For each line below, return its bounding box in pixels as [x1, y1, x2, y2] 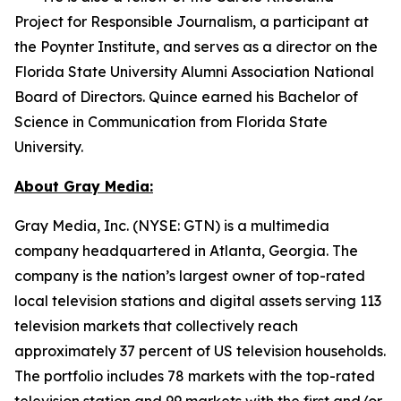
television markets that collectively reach [14, 316, 298, 335]
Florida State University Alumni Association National [14, 62, 374, 81]
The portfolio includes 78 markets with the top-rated [14, 366, 375, 385]
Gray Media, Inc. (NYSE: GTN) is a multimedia [14, 216, 329, 235]
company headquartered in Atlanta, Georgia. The [14, 241, 358, 260]
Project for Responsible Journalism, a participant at [14, 12, 369, 30]
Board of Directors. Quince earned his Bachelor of [14, 87, 358, 106]
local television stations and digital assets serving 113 [14, 291, 381, 310]
